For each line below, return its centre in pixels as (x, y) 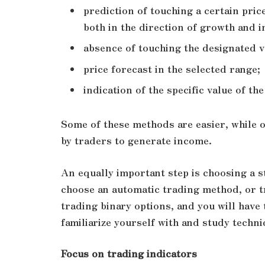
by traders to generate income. (136, 140)
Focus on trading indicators (129, 253)
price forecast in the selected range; (172, 68)
